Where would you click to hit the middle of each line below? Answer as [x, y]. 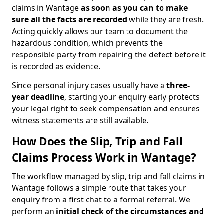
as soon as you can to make [134, 8]
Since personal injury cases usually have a [89, 85]
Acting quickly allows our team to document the [100, 31]
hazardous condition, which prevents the [87, 43]
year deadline [38, 97]
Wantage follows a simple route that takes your [99, 188]
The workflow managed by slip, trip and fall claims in [108, 176]
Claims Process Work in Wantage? [104, 157]
